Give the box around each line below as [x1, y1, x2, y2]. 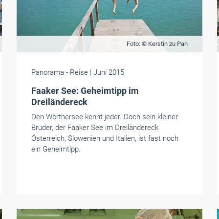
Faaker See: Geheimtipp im [31, 86, 139, 96]
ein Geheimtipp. [31, 145, 81, 153]
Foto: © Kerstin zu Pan [126, 40, 188, 47]
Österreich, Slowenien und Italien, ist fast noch [31, 134, 178, 143]
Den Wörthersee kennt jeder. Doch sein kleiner [31, 112, 178, 121]
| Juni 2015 [89, 68, 124, 77]
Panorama [31, 68, 64, 77]
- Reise [64, 68, 90, 77]
